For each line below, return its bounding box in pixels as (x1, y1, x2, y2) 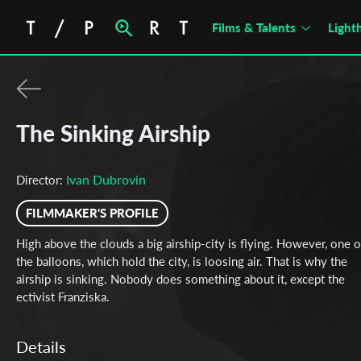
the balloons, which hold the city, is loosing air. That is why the (16, 254, 347, 268)
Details (16, 337, 66, 356)
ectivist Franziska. (16, 289, 110, 304)
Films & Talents (212, 20, 296, 35)
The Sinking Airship (16, 119, 210, 147)
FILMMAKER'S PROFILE (26, 205, 159, 220)
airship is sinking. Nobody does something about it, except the (16, 272, 345, 286)
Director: (16, 172, 66, 187)
